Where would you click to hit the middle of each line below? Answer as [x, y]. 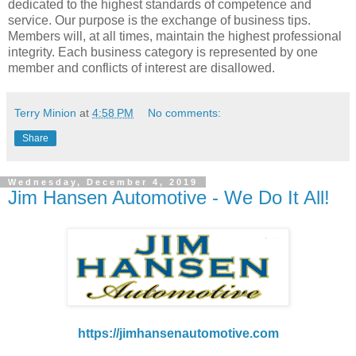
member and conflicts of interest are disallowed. [141, 68]
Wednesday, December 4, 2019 [103, 182]
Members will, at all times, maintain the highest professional [175, 37]
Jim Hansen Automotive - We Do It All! [169, 198]
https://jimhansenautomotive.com [178, 333]
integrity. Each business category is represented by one [163, 52]
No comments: [185, 113]
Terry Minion [45, 113]
